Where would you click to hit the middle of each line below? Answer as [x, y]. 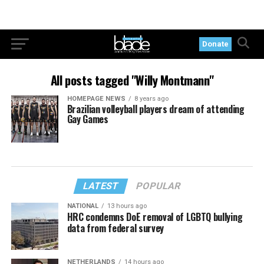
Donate [216, 44]
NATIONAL [82, 206]
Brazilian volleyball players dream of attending [156, 109]
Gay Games [88, 119]
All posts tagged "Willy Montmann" [132, 80]
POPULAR [159, 186]
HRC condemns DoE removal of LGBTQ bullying [155, 217]
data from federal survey [115, 228]
